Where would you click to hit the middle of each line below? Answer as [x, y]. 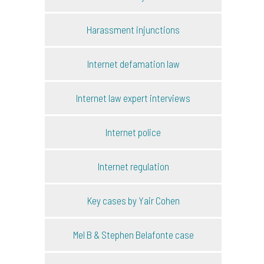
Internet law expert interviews [133, 98]
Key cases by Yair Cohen [133, 200]
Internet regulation [133, 166]
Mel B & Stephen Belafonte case [133, 234]
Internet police [133, 132]
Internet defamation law [133, 63]
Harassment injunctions [133, 29]
